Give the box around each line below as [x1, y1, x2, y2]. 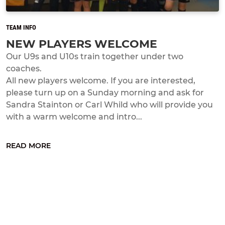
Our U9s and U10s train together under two [6, 51, 183, 61]
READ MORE [6, 141, 51, 150]
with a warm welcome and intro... [6, 111, 142, 122]
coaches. [6, 63, 42, 73]
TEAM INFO [6, 23, 36, 31]
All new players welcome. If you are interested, [6, 75, 195, 85]
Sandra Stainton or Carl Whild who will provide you [6, 99, 213, 109]
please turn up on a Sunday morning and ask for [6, 87, 204, 97]
